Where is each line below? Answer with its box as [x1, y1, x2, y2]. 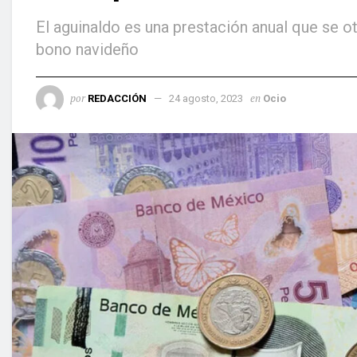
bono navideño [36, 39, 139, 59]
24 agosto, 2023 [169, 92, 243, 104]
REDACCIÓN [88, 92, 147, 104]
